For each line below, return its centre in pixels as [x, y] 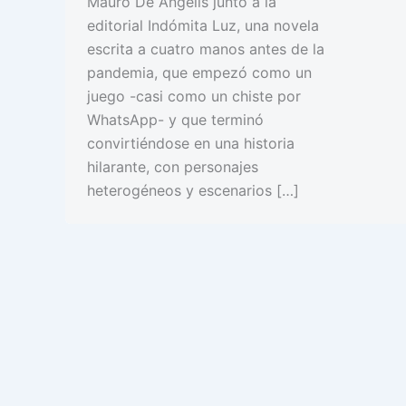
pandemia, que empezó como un [199, 72]
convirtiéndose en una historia [191, 143]
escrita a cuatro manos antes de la [206, 48]
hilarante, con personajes [173, 166]
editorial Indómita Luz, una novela [203, 25]
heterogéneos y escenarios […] [193, 190]
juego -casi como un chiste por [194, 96]
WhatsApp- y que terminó [175, 119]
